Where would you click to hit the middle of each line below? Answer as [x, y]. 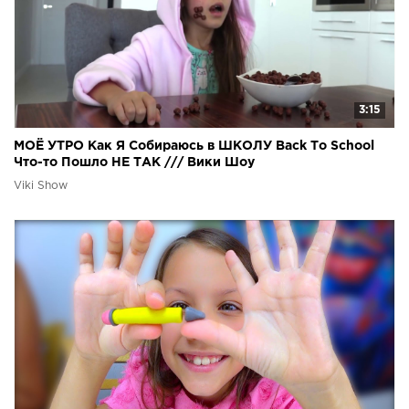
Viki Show [41, 186]
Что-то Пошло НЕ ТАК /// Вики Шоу [134, 163]
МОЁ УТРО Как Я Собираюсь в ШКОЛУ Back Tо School [194, 147]
